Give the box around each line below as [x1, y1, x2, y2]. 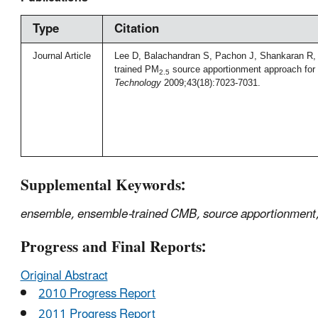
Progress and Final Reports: [20, 231, 206, 263]
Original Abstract [20, 263, 108, 289]
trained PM [114, 64, 159, 75]
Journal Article [32, 50, 91, 62]
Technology [114, 77, 161, 89]
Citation [114, 16, 159, 43]
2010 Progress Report [38, 281, 156, 307]
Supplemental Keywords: [20, 169, 185, 202]
